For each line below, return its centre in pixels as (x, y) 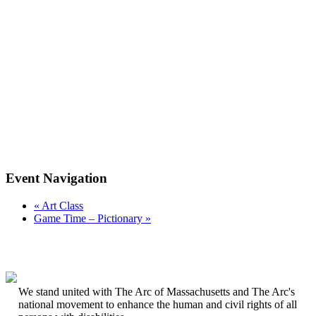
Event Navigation (56, 178)
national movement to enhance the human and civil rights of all (158, 304)
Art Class (61, 205)
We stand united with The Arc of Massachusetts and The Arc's (157, 291)
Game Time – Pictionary (90, 218)
